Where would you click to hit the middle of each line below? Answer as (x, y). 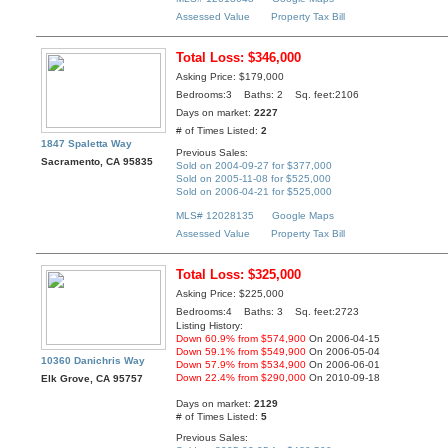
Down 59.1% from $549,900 (241, 352)
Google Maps (303, 216)
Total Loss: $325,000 (239, 275)
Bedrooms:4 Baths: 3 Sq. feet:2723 (268, 312)
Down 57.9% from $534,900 (241, 365)
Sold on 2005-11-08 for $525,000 (254, 178)
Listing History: (210, 326)
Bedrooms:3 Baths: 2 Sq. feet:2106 (268, 95)
